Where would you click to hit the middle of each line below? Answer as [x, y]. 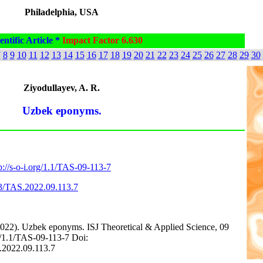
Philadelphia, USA [62, 12]
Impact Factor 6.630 [102, 40]
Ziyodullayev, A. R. [62, 88]
